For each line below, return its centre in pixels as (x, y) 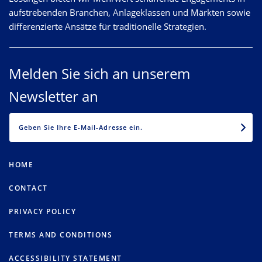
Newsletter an (54, 96)
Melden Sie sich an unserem (99, 73)
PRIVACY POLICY (42, 212)
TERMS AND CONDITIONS (61, 235)
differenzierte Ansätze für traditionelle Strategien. (108, 26)
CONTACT (28, 188)
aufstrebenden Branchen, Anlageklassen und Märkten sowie (130, 12)
